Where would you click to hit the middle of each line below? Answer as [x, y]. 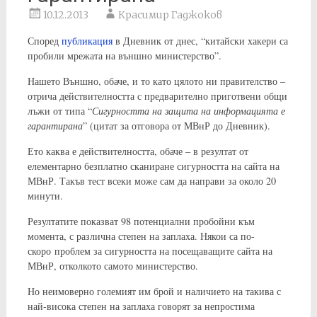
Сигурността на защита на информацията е [188, 111]
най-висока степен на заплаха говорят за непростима [141, 306]
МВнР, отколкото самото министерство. [113, 266]
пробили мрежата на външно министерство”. [124, 56]
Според [44, 41]
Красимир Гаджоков [170, 15]
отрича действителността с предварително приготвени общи [157, 96]
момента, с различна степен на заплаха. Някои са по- [141, 236]
